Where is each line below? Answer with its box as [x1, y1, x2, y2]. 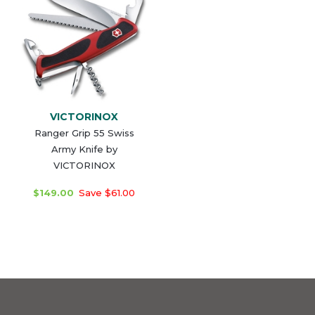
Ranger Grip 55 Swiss [34, 127, 134, 139]
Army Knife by [51, 143, 117, 155]
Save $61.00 [76, 186, 135, 198]
